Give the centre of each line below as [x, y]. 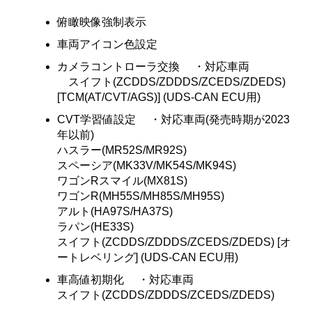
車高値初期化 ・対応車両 [126, 280]
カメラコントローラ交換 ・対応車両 [154, 67]
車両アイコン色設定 [108, 45]
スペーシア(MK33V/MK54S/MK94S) [147, 166]
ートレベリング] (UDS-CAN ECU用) [148, 258]
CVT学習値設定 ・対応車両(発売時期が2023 [174, 120]
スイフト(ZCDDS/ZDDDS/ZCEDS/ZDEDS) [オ [174, 242]
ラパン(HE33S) [96, 227]
